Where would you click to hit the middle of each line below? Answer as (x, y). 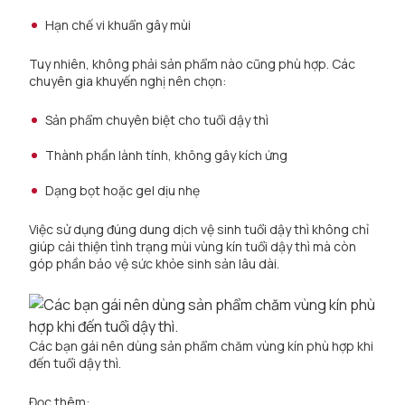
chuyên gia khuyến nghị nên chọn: (127, 81)
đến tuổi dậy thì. (75, 363)
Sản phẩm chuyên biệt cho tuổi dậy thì (157, 120)
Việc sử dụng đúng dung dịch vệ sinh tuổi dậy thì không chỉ (199, 229)
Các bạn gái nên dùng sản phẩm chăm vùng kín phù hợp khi (201, 346)
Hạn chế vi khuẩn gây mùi (118, 25)
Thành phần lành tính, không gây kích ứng (167, 155)
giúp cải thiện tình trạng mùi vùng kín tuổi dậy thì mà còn (193, 246)
